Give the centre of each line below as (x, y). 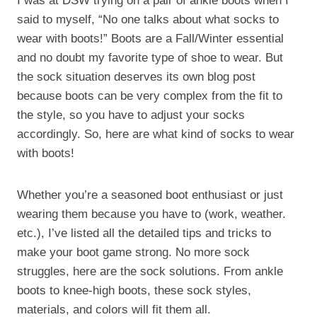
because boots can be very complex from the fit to (150, 96)
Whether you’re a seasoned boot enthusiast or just (150, 195)
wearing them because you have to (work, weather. (151, 214)
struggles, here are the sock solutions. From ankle (150, 271)
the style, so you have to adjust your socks (131, 115)
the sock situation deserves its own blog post (136, 76)
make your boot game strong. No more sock (133, 252)
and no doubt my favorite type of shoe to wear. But (150, 57)
